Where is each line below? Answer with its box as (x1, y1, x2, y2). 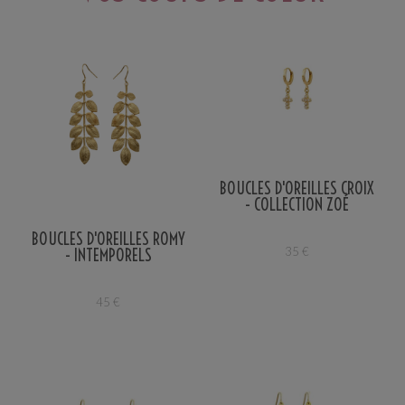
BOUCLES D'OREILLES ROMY (31, 228, 185, 250)
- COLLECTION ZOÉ (245, 193, 349, 215)
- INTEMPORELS (64, 244, 152, 266)
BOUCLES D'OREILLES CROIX (220, 177, 374, 199)
